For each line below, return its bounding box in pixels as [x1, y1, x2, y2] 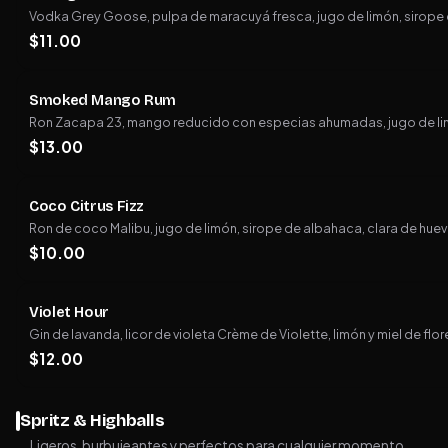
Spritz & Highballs [20, 410, 165, 432]
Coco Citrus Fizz [29, 196, 145, 215]
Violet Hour [29, 302, 109, 321]
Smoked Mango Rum [29, 90, 177, 109]
